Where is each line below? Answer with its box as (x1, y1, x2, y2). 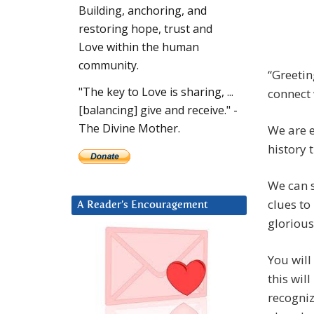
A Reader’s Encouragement (77, 200, 208, 211)
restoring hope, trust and (78, 21, 212, 37)
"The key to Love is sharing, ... (78, 84, 233, 100)
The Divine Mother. (78, 121, 180, 137)
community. (78, 57, 139, 74)
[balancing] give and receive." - (78, 102, 238, 118)
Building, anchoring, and (78, 3, 207, 19)
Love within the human (78, 39, 199, 55)
